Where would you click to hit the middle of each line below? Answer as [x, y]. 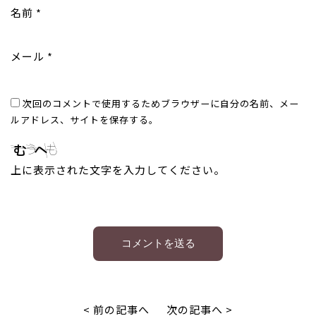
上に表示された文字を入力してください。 [118, 170]
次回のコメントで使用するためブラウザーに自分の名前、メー [161, 103]
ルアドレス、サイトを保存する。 [85, 119]
